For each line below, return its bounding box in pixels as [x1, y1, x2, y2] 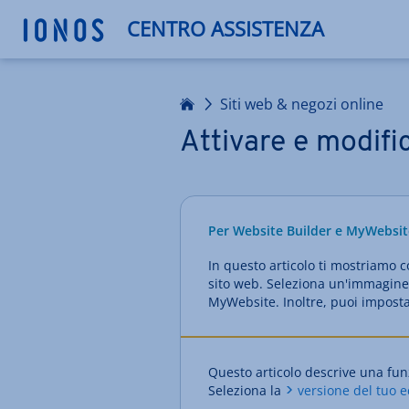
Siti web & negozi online [220, 94, 383, 114]
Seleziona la [208, 382, 285, 399]
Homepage [105, 92, 181, 112]
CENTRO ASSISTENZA [127, 16, 324, 43]
